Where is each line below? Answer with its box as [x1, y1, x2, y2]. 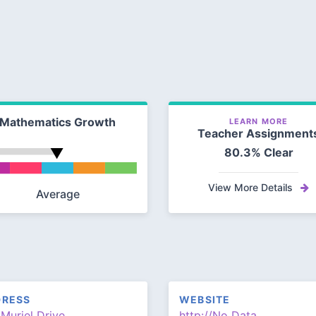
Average [35, 187, 80, 202]
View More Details [208, 181, 296, 194]
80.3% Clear [224, 145, 293, 160]
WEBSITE [179, 293, 231, 306]
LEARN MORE [229, 116, 288, 127]
